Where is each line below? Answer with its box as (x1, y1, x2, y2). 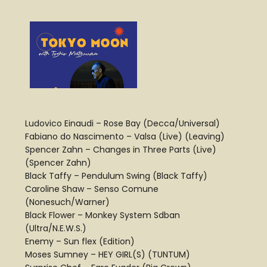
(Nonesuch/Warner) (25, 196, 110, 209)
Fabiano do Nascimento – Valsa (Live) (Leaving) (25, 131, 225, 143)
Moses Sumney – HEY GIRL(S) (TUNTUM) (25, 249, 190, 261)
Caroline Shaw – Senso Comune (25, 183, 159, 195)
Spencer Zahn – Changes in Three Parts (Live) (25, 144, 216, 156)
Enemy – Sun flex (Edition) (25, 235, 135, 248)
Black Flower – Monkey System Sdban (25, 209, 180, 222)
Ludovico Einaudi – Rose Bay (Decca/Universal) (25, 117, 220, 130)
